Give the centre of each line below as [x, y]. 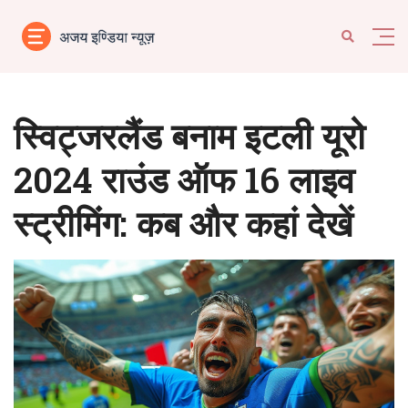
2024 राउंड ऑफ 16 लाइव [184, 179]
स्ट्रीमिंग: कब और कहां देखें [183, 223]
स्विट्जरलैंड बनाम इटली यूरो [189, 136]
